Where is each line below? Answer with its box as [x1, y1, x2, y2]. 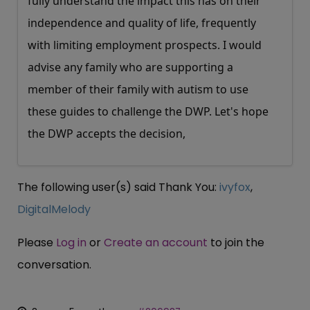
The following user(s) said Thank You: [17, 179, 219, 195]
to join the [208, 234, 264, 250]
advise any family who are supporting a [28, 59, 233, 75]
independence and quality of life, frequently [28, 15, 256, 30]
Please [17, 234, 56, 250]
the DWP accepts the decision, [28, 125, 185, 141]
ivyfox [219, 179, 250, 195]
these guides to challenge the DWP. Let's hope [28, 103, 268, 119]
